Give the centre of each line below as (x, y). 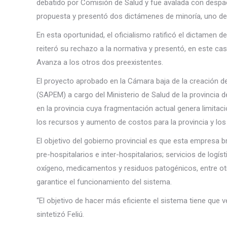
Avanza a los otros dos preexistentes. (100, 62)
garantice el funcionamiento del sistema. (104, 182)
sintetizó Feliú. (60, 214)
